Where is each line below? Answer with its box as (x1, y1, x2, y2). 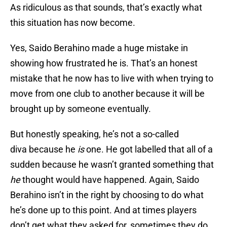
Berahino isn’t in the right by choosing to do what (10, 190, 204, 201)
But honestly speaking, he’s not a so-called (10, 129, 179, 140)
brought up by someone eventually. (10, 103, 151, 115)
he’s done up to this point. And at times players (10, 205, 197, 216)
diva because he (10, 144, 78, 155)
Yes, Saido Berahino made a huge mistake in (10, 43, 188, 54)
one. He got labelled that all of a (84, 144, 213, 155)
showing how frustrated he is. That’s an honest (10, 58, 198, 69)
